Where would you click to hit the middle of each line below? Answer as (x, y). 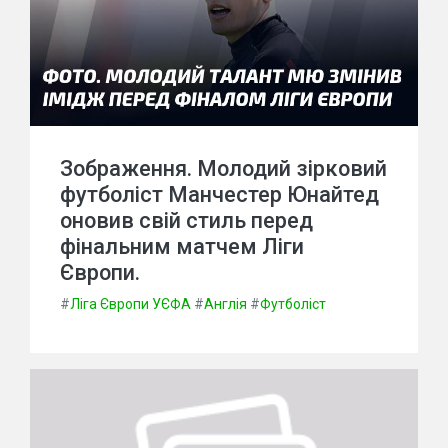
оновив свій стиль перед (186, 220)
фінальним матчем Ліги (182, 246)
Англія (225, 304)
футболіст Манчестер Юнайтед (219, 194)
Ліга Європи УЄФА (130, 304)
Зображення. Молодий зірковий (223, 168)
